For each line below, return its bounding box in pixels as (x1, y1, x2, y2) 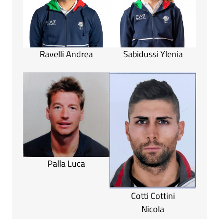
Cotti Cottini (131, 189, 175, 202)
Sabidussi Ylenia (123, 47, 183, 61)
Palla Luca (47, 156, 85, 170)
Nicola (141, 202, 164, 216)
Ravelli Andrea (40, 47, 93, 61)
